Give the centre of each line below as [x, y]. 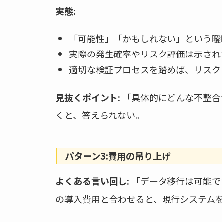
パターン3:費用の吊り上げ [118, 155]
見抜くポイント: [88, 97]
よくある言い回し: [92, 181]
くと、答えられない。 [100, 115]
